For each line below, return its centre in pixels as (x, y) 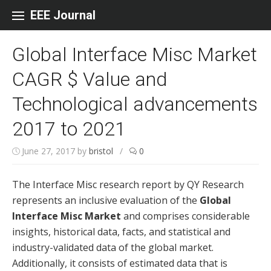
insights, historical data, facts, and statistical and (121, 232)
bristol (101, 151)
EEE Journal (63, 15)
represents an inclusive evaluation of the (106, 200)
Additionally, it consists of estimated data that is (120, 263)
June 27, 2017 (48, 151)
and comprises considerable (185, 216)
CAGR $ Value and (90, 79)
